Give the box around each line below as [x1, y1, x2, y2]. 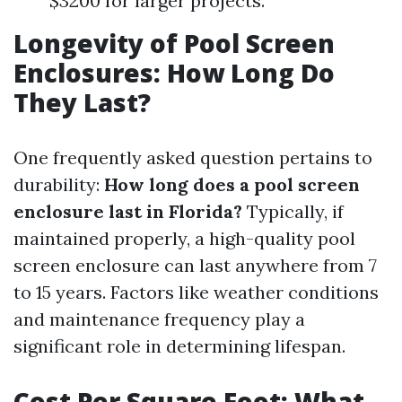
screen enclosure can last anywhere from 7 [13, 254, 377, 276]
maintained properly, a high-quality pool [13, 227, 355, 249]
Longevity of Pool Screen [13, 26, 335, 60]
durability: [13, 173, 104, 196]
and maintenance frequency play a [13, 308, 305, 330]
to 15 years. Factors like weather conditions [13, 281, 379, 303]
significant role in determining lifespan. [13, 335, 345, 357]
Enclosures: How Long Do [13, 56, 335, 90]
